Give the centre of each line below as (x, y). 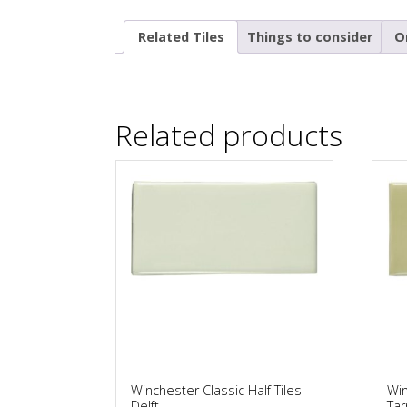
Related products (229, 135)
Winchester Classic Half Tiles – (221, 391)
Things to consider (309, 36)
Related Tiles (181, 36)
